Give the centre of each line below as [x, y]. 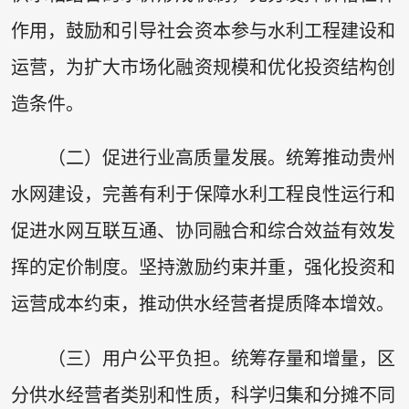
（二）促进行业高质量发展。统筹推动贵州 [221, 158]
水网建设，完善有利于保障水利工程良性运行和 [203, 195]
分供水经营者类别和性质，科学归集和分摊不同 [203, 395]
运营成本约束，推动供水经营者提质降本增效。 [202, 304]
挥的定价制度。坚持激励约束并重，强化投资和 [203, 268]
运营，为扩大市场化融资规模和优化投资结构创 [203, 67]
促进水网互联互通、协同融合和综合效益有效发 [203, 231]
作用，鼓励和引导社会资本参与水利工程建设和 [203, 31]
